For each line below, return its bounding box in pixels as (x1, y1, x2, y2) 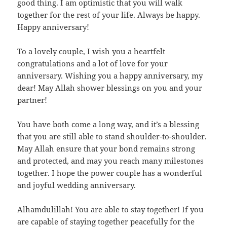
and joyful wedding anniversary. (17, 180, 136, 191)
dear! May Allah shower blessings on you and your (17, 83, 203, 93)
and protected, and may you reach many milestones (17, 156, 204, 166)
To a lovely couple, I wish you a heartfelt (17, 46, 166, 57)
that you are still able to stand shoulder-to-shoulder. (17, 131, 207, 142)
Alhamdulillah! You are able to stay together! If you (17, 204, 204, 215)
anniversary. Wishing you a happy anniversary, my (17, 70, 203, 81)
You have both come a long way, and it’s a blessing (17, 119, 200, 130)
